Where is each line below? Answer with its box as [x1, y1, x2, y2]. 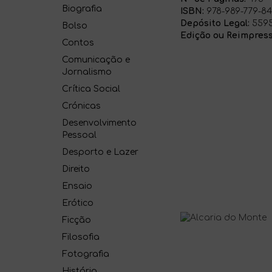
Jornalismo [62, 67, 112, 76]
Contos [62, 38, 94, 47]
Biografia [62, 4, 102, 13]
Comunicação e [62, 55, 130, 64]
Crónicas [62, 101, 101, 110]
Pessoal [62, 131, 97, 140]
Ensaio [62, 182, 92, 191]
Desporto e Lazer [62, 148, 138, 157]
